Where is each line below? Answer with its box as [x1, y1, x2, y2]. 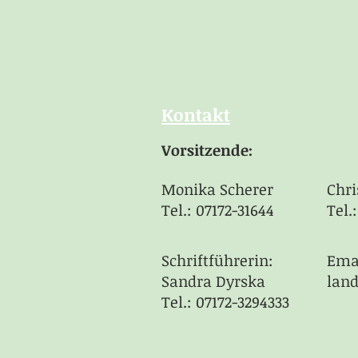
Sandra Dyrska [161, 271, 265, 292]
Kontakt [161, 102, 230, 126]
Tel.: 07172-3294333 [161, 292, 289, 312]
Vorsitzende [161, 140, 249, 161]
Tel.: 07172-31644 [161, 200, 274, 221]
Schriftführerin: [161, 250, 273, 271]
